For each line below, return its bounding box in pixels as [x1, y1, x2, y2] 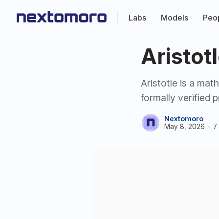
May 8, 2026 [164, 122, 205, 131]
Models [160, 12, 188, 22]
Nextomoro [164, 114, 203, 123]
